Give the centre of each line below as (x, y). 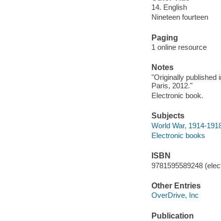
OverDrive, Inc (175, 195)
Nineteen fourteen (180, 17)
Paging (165, 37)
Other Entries (176, 185)
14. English (169, 7)
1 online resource (179, 47)
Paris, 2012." (172, 85)
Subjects (168, 116)
